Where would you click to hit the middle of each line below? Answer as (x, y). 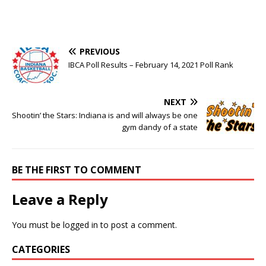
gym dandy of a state (160, 127)
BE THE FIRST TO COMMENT (77, 170)
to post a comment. (137, 225)
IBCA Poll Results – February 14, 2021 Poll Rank (151, 65)
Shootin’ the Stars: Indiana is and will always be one (105, 115)
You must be (37, 225)
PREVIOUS (100, 52)
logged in (80, 225)
